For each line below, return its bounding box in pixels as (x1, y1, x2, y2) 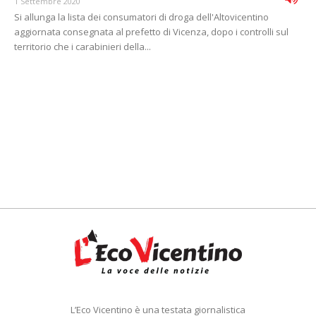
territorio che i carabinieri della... (14, 40, 151, 54)
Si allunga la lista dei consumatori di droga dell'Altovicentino (14, 11, 269, 24)
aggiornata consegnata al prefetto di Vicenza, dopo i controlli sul (14, 25, 288, 39)
